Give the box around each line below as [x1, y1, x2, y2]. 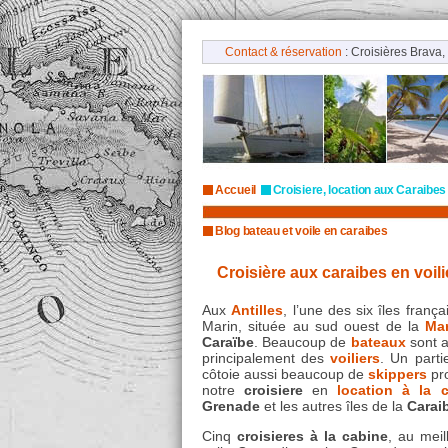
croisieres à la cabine [236, 428, 388, 445]
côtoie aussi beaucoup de [202, 366, 369, 382]
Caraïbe [202, 334, 254, 350]
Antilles [231, 302, 284, 318]
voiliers [330, 350, 381, 366]
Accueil [215, 183, 256, 197]
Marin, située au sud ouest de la [202, 318, 426, 334]
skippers [368, 366, 428, 382]
